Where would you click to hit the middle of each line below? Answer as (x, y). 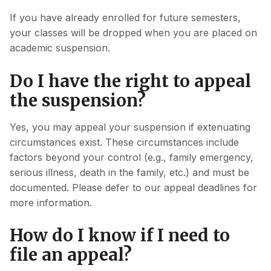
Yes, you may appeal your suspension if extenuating (130, 127)
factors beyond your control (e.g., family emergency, (132, 157)
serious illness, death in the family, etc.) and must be (129, 172)
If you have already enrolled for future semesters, (125, 17)
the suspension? (78, 100)
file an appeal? (71, 255)
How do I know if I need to (120, 236)
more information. (51, 202)
